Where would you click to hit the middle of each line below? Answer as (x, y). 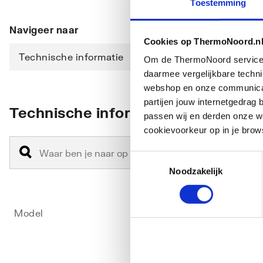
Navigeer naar (44, 30)
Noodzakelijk (196, 171)
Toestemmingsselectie (173, 157)
